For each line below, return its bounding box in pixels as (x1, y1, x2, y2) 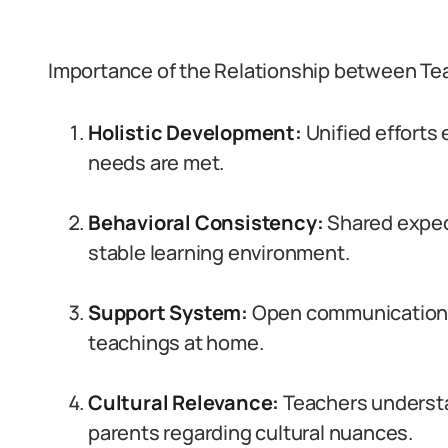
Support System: (88, 299, 248, 326)
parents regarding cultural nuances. (88, 419, 413, 446)
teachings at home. (88, 329, 264, 356)
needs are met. (88, 149, 225, 176)
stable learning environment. (88, 239, 350, 266)
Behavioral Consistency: (88, 209, 324, 236)
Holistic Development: (88, 119, 302, 146)
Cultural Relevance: (88, 389, 280, 416)
